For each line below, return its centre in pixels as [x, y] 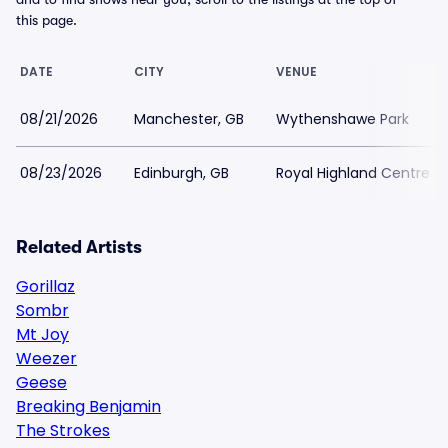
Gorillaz [45, 286]
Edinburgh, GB [181, 173]
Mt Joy [42, 334]
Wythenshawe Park [342, 119]
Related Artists [79, 247]
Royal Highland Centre [353, 173]
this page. [46, 20]
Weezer [46, 358]
